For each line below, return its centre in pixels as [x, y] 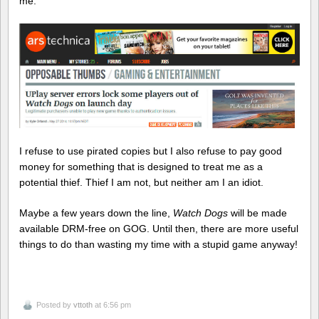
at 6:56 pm [112, 305]
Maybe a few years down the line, [96, 213]
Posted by [55, 305]
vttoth [83, 305]
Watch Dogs [200, 213]
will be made [257, 213]
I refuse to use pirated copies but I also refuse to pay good [151, 151]
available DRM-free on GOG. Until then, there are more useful [159, 228]
